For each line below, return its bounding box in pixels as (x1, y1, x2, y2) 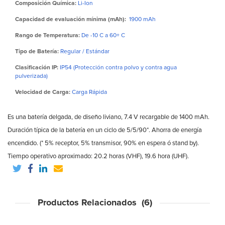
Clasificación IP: (15, 64, 58, 72)
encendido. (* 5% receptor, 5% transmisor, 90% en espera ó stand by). (8, 139, 199, 148)
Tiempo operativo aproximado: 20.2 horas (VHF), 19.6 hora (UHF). (8, 152, 189, 161)
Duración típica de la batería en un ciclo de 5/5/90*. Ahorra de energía (8, 126, 202, 135)
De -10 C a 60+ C (81, 32, 125, 40)
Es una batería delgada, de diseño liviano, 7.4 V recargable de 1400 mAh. (8, 113, 209, 122)
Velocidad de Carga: (15, 88, 70, 96)
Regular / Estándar (60, 48, 109, 56)
